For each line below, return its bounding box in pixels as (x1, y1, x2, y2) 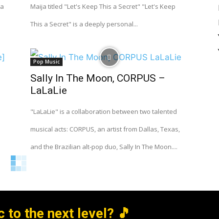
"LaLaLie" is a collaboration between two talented (30, 107, 177, 116)
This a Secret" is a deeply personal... (30, 20, 138, 28)
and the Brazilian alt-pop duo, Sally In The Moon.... (30, 142, 177, 151)
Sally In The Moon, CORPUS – (30, 72, 165, 84)
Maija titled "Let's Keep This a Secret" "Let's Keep (30, 2, 175, 11)
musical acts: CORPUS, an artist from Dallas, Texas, (30, 125, 180, 133)
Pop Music (33, 58, 60, 65)
